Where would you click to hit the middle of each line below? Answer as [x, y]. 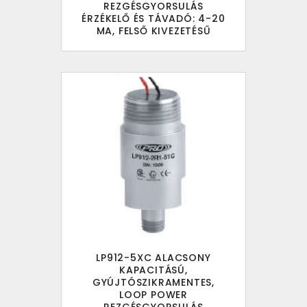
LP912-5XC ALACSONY [153, 258]
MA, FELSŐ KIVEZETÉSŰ [153, 31]
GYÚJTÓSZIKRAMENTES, [153, 283]
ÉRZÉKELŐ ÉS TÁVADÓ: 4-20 [153, 19]
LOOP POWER [153, 295]
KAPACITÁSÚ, [153, 270]
